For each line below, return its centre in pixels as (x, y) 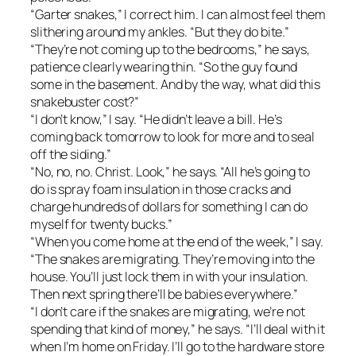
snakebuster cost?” (85, 102)
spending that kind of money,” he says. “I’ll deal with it (178, 329)
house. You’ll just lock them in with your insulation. (169, 277)
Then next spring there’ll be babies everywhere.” (164, 294)
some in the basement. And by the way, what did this (175, 85)
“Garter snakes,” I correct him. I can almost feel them (178, 15)
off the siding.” (71, 155)
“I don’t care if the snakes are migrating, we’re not (168, 312)
